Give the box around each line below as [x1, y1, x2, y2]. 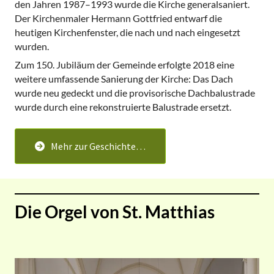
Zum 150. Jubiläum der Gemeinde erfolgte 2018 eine [15, 58, 234, 70]
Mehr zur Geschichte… [51, 139, 146, 152]
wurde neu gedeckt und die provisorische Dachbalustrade [15, 86, 255, 98]
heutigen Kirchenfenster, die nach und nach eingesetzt [15, 26, 240, 38]
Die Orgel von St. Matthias [15, 201, 215, 222]
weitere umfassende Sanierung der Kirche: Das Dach [15, 72, 233, 84]
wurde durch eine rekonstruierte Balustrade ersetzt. [15, 100, 231, 113]
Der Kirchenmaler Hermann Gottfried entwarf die [15, 12, 222, 24]
